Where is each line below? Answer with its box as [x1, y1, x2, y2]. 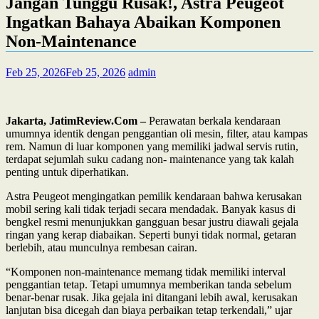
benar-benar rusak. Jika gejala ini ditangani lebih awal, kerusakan [6, 291, 298, 303]
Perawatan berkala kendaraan [146, 114, 281, 127]
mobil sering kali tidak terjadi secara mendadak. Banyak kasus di [6, 202, 296, 215]
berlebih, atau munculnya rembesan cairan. [6, 241, 197, 253]
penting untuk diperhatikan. [6, 165, 129, 178]
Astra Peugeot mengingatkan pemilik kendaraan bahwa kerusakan [6, 189, 302, 202]
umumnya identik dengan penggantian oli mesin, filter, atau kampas [6, 127, 308, 140]
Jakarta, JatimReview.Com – [6, 114, 146, 127]
